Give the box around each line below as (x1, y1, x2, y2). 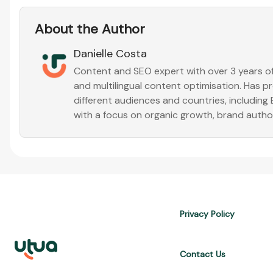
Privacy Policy (180, 208, 235, 219)
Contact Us (180, 249, 226, 260)
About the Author (35, 20, 145, 38)
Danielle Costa (74, 46, 147, 61)
